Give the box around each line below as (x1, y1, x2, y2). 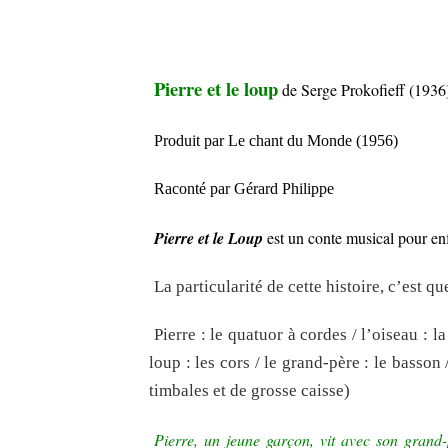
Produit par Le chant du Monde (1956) (154, 131, 398, 149)
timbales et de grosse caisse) (149, 381, 350, 401)
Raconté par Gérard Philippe (154, 180, 334, 198)
